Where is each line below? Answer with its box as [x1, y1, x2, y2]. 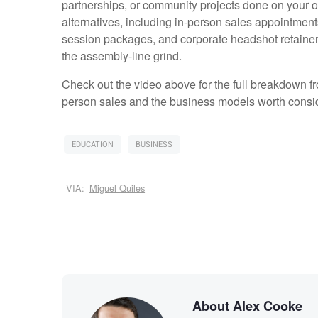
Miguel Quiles [89, 181, 146, 195]
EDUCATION [71, 138, 114, 151]
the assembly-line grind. [61, 48, 182, 65]
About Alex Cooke [192, 296, 302, 315]
